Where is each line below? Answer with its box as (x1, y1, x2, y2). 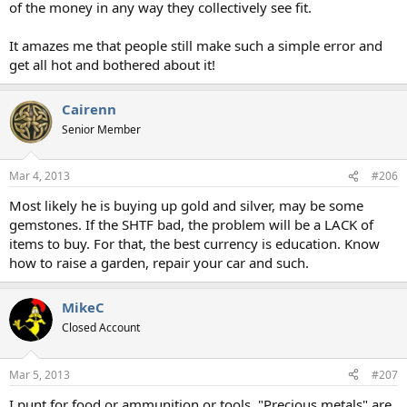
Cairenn (62, 99, 116, 118)
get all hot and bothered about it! (9, 55, 215, 74)
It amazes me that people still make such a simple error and (9, 35, 382, 55)
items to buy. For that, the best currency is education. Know (9, 234, 380, 253)
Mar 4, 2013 (9, 168, 70, 184)
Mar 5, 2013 (9, 366, 70, 382)
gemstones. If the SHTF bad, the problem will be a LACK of (9, 215, 373, 233)
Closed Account (62, 320, 140, 335)
